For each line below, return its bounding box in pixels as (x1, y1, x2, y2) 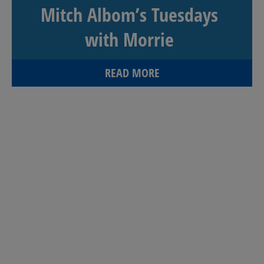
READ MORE (104, 65, 160, 81)
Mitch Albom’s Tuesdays (40, 2, 218, 27)
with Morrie (84, 27, 174, 52)
